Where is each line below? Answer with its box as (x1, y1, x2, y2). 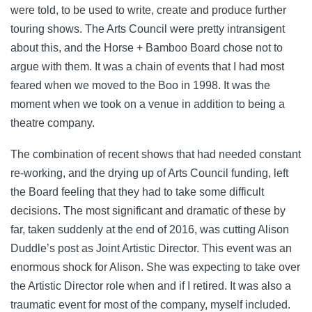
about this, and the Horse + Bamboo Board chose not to (10, 42, 283, 54)
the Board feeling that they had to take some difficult (10, 186, 264, 198)
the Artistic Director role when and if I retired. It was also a (10, 280, 291, 292)
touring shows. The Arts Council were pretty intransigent (10, 23, 285, 36)
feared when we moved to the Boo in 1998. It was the (10, 79, 270, 92)
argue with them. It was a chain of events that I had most (10, 61, 284, 73)
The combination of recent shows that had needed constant (10, 148, 301, 161)
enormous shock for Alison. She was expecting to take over (10, 261, 300, 274)
